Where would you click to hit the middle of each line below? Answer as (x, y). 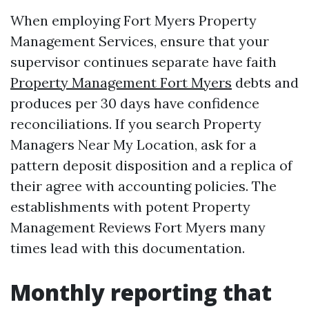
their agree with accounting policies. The (143, 186)
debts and (265, 82)
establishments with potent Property (130, 207)
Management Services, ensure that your (140, 41)
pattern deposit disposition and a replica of (151, 165)
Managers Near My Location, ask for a (133, 144)
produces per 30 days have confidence (135, 103)
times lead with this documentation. (128, 248)
